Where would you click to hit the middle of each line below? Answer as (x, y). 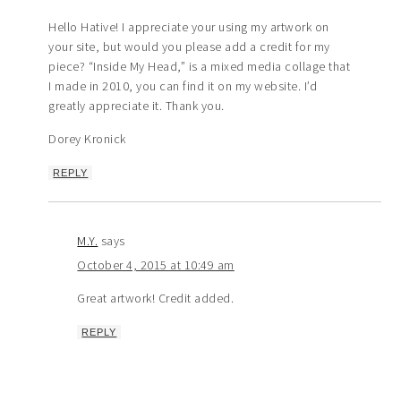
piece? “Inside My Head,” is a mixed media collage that (200, 66)
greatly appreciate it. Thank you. (137, 105)
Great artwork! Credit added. (156, 298)
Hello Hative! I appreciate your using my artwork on (189, 26)
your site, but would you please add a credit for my (189, 46)
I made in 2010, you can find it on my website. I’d (183, 85)
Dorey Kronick (87, 138)
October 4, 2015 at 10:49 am (156, 264)
